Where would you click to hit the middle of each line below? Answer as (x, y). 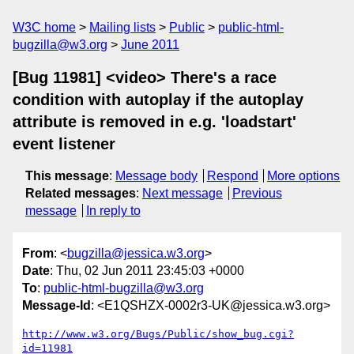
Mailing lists (122, 27)
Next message (183, 193)
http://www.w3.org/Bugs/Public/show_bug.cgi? (158, 334)
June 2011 (150, 45)
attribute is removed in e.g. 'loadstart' (154, 122)
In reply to (113, 211)
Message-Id (56, 306)
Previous (257, 193)
